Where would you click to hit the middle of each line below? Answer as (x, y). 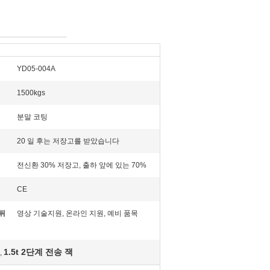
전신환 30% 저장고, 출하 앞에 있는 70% (82, 165)
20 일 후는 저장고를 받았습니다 (68, 141)
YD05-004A (36, 69)
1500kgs (31, 93)
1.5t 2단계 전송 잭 (38, 252)
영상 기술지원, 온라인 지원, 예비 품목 (77, 213)
